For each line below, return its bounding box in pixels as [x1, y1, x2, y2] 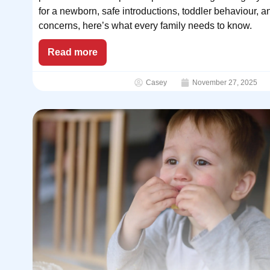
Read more [47, 46, 98, 57]
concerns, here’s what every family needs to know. [38, 20, 252, 31]
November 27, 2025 [192, 78, 258, 87]
